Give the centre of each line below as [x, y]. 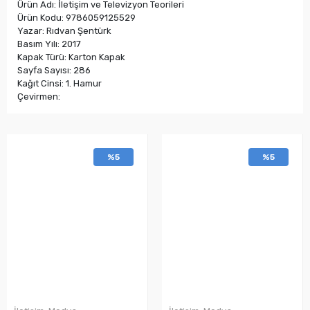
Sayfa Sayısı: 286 [54, 70]
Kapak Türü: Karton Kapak [71, 57]
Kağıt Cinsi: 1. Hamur [60, 83]
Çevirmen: [39, 96]
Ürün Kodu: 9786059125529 [76, 17]
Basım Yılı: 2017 [49, 44]
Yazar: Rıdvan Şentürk [64, 30]
